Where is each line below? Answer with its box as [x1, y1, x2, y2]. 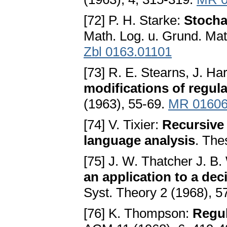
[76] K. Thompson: [84, 206, 193, 221]
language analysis [84, 133, 195, 148]
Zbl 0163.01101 [84, 44, 172, 60]
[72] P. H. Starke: [84, 13, 184, 28]
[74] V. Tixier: [84, 117, 162, 133]
